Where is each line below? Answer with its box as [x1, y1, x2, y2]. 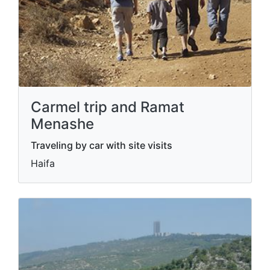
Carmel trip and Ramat [31, 98, 184, 116]
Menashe [31, 115, 94, 133]
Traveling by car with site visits [31, 139, 172, 151]
